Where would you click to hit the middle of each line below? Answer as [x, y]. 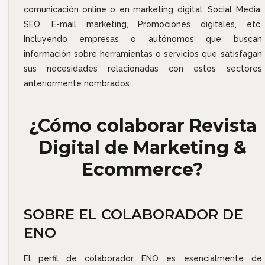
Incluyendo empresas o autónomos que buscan [143, 39]
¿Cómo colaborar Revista [143, 126]
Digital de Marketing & [143, 148]
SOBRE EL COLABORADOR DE [133, 215]
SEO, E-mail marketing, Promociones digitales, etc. [143, 25]
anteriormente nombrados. [77, 84]
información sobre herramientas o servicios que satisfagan [143, 54]
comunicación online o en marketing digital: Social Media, [143, 10]
